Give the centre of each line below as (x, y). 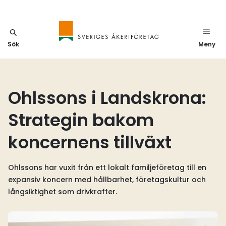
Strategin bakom (81, 120)
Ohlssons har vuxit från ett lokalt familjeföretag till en (107, 167)
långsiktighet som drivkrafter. (63, 192)
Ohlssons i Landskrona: (107, 98)
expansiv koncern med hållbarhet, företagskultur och (107, 180)
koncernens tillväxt (90, 142)
